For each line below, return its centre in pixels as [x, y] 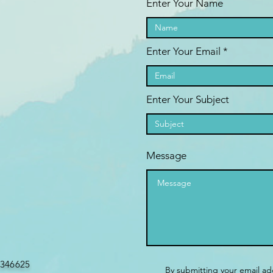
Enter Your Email [183, 51]
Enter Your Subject [188, 99]
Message [166, 155]
